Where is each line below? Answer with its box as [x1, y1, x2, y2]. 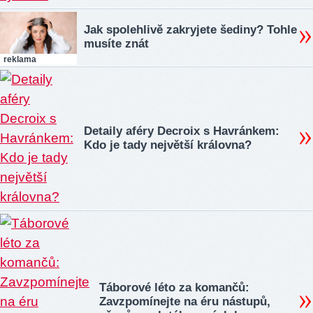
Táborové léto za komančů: [99, 281, 249, 295]
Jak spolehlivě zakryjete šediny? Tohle [84, 23, 297, 37]
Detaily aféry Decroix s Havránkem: [84, 124, 279, 138]
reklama [3, 54, 36, 64]
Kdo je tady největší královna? [84, 138, 252, 152]
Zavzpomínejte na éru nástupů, [99, 295, 270, 309]
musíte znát [84, 37, 149, 51]
